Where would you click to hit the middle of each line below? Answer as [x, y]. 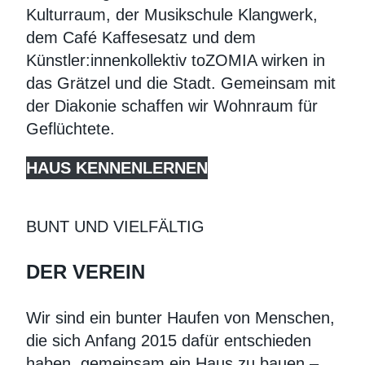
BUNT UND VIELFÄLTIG [115, 227]
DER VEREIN [86, 272]
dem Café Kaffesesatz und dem [141, 38]
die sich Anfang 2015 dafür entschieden [169, 341]
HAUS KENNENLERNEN [117, 168]
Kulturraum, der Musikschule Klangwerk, [172, 15]
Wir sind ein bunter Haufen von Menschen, [180, 318]
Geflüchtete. [70, 129]
